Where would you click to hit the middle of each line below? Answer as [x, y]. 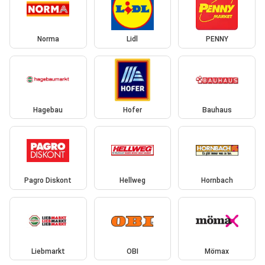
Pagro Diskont [48, 181]
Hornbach [217, 181]
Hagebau [48, 110]
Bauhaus [217, 110]
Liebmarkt [48, 251]
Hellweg [132, 181]
